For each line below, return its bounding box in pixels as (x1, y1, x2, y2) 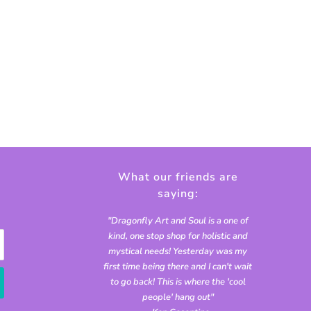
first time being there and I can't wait (103, 260, 252, 274)
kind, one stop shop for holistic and (108, 230, 248, 243)
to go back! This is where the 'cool (110, 276, 246, 289)
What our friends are (117, 169, 238, 185)
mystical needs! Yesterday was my (108, 245, 247, 258)
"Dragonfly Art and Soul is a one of (107, 215, 249, 228)
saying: (157, 186, 199, 202)
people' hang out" (142, 291, 214, 304)
